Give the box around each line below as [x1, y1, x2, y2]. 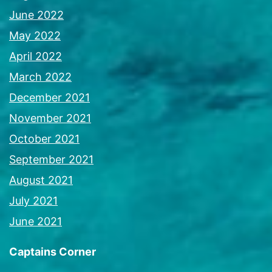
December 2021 [9, 90, 90, 104]
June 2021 [9, 214, 62, 228]
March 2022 [9, 70, 72, 83]
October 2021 [9, 132, 80, 145]
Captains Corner [9, 245, 96, 258]
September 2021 [9, 152, 93, 166]
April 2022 [9, 49, 62, 63]
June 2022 [9, 8, 64, 21]
